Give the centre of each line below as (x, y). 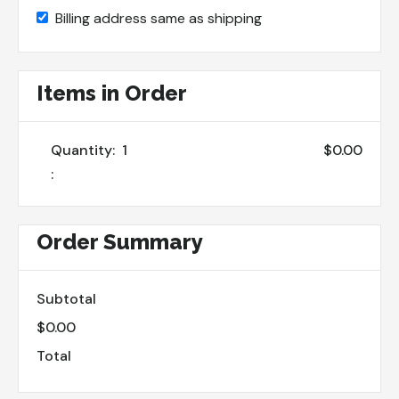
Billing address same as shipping (159, 18)
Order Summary (120, 242)
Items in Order (112, 93)
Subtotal (66, 299)
